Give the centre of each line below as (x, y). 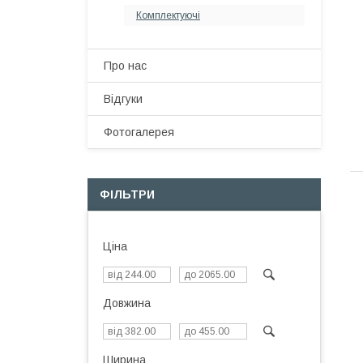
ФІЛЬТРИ (127, 194)
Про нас (125, 66)
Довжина (127, 303)
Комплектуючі (168, 15)
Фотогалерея (139, 132)
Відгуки (123, 99)
